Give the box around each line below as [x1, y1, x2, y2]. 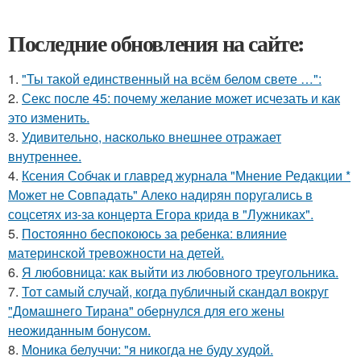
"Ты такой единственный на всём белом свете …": [22, 69, 322, 88]
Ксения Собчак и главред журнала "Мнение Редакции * [22, 166, 351, 185]
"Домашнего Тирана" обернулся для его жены [8, 301, 284, 320]
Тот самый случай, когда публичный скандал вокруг [22, 282, 329, 301]
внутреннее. [8, 147, 81, 165]
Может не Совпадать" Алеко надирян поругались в [8, 185, 313, 204]
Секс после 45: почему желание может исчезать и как [22, 89, 340, 107]
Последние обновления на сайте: [8, 27, 305, 60]
